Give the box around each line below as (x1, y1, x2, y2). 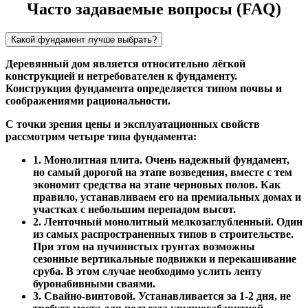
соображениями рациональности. (5, 95, 170, 107)
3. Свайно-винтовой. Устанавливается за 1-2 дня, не (33, 290, 291, 302)
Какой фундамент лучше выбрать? (11, 34, 157, 45)
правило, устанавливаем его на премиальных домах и (33, 191, 301, 203)
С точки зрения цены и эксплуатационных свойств (5, 118, 260, 131)
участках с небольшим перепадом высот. (33, 203, 236, 216)
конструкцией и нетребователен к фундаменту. (5, 70, 237, 82)
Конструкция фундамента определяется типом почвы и (5, 82, 282, 95)
